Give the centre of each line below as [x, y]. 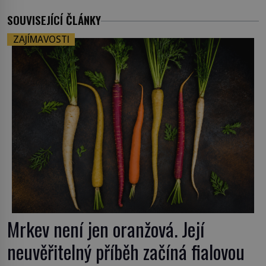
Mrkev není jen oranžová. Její [106, 229]
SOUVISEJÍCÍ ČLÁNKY [54, 20]
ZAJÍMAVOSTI [41, 39]
